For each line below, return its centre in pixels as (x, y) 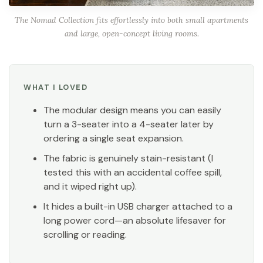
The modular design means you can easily (133, 110)
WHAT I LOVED (56, 87)
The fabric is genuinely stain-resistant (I (129, 158)
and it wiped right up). (90, 186)
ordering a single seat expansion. (114, 138)
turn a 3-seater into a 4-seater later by (129, 124)
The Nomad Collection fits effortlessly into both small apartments (131, 20)
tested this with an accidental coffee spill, (133, 172)
